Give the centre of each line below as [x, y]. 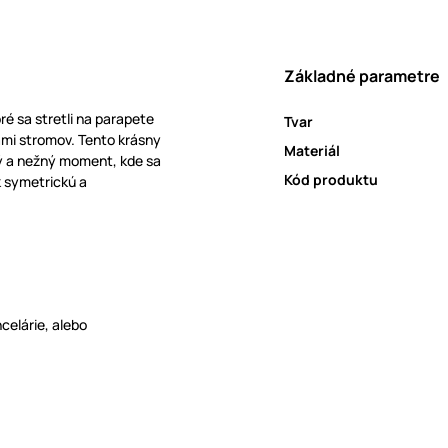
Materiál [312, 151]
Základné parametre [362, 76]
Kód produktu [331, 180]
